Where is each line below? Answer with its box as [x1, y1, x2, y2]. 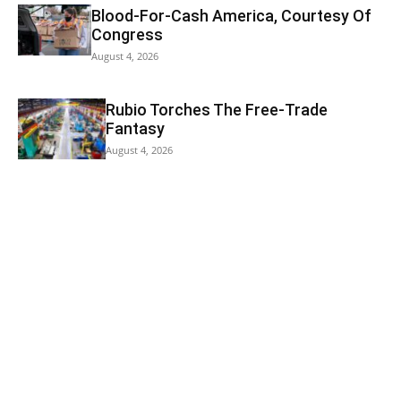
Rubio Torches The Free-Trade [105, 100, 328, 120]
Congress [91, 24, 164, 44]
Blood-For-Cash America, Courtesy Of [91, 5, 372, 25]
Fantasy [105, 119, 165, 139]
